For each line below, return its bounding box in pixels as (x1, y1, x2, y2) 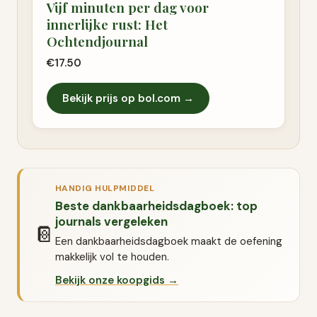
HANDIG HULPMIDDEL (55, 182, 155, 194)
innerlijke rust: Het (47, 14, 168, 33)
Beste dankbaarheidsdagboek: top (55, 197, 258, 214)
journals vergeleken (55, 213, 168, 229)
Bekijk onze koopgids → (55, 272, 178, 287)
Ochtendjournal (47, 31, 148, 50)
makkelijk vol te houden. (55, 249, 169, 264)
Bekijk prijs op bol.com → (62, 91, 194, 105)
